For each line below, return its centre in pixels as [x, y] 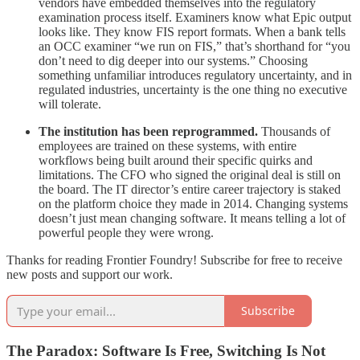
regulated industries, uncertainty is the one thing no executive [193, 89]
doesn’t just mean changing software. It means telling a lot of [192, 218]
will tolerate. [70, 104]
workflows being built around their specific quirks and [176, 160]
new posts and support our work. [90, 274]
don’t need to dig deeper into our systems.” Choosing [173, 60]
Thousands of [294, 131]
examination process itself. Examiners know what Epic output [195, 17]
